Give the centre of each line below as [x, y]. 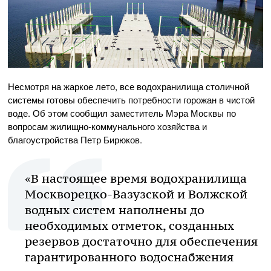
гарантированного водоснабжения [129, 257]
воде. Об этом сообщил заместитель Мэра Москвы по [122, 113]
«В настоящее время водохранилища [136, 178]
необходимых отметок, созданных [129, 226]
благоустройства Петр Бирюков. [75, 139]
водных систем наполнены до [115, 210]
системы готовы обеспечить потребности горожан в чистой [131, 100]
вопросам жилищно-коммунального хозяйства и [107, 126]
